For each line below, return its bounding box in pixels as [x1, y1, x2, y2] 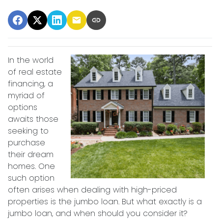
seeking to [8, 125, 49, 137]
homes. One [8, 161, 55, 172]
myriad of [8, 90, 45, 101]
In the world [8, 55, 54, 66]
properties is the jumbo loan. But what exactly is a [8, 196, 202, 207]
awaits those [8, 113, 58, 125]
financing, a [8, 78, 53, 89]
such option [8, 172, 55, 184]
